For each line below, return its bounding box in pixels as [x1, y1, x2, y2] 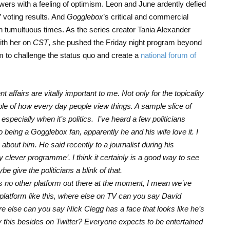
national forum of [140, 50, 196, 60]
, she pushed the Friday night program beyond [48, 37, 202, 47]
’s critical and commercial [103, 12, 188, 21]
